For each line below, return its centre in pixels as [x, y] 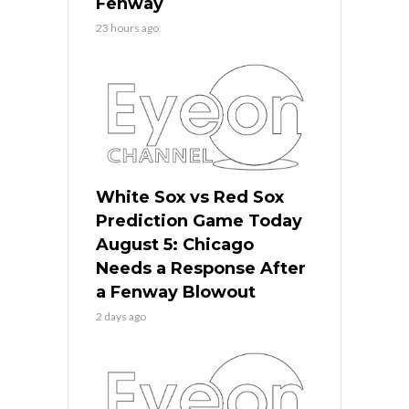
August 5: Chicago [175, 244]
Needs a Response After [201, 268]
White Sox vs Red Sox [190, 197]
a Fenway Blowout [176, 292]
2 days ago [121, 316]
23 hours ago [127, 27]
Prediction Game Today [199, 220]
